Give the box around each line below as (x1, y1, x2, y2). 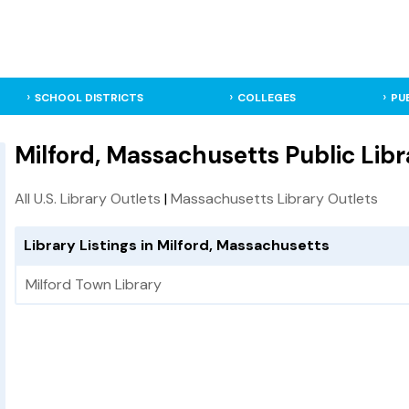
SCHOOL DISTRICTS (34, 90, 143, 105)
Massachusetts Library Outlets (171, 189, 378, 209)
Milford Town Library (26, 275, 162, 295)
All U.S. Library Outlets (15, 189, 161, 209)
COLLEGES (237, 90, 297, 105)
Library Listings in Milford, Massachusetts (24, 236, 330, 256)
